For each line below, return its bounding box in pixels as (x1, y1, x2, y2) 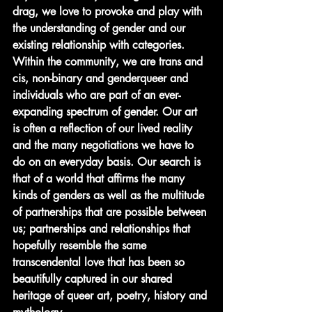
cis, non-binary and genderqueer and (13, 70, 192, 86)
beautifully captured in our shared (13, 271, 175, 286)
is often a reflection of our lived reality (13, 120, 196, 136)
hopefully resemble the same (13, 237, 150, 253)
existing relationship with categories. (13, 37, 188, 52)
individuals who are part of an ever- (13, 87, 180, 102)
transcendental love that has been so (13, 254, 188, 270)
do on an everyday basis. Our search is (13, 154, 204, 169)
